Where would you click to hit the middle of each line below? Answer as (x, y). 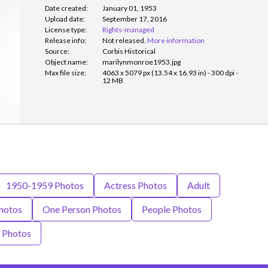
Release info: (66, 40)
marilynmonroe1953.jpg (141, 62)
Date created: (66, 8)
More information (176, 40)
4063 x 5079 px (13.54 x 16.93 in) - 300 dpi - (170, 73)
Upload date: (65, 19)
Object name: (66, 62)
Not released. (124, 40)
